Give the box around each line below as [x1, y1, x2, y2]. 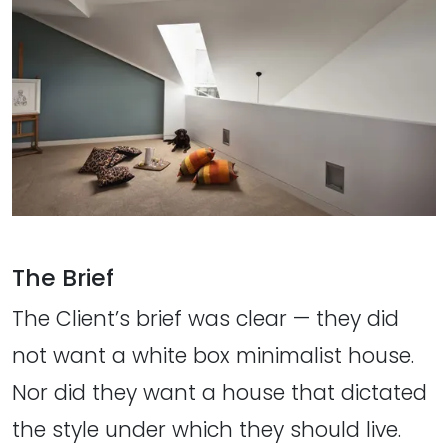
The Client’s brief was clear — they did [12, 304, 399, 334]
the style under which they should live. [12, 415, 401, 445]
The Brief [12, 261, 114, 295]
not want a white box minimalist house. [12, 341, 414, 371]
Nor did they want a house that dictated [12, 378, 427, 408]
